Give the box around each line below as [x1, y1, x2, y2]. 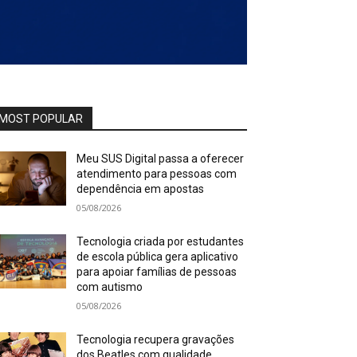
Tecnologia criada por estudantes [76, 234, 245, 248]
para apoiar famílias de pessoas [76, 265, 237, 278]
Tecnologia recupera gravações [76, 332, 235, 346]
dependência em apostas [76, 182, 205, 195]
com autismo [76, 280, 143, 293]
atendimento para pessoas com [76, 167, 237, 180]
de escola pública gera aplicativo [76, 249, 239, 263]
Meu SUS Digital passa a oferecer [76, 151, 245, 165]
